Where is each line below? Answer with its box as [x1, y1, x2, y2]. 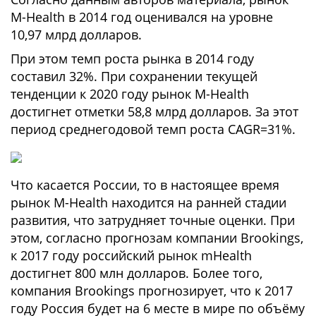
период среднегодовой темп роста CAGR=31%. [11, 121, 296, 138]
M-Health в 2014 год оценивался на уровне [11, 8, 273, 25]
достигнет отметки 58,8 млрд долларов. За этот [11, 103, 298, 120]
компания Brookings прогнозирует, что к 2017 [11, 282, 293, 299]
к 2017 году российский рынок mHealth [11, 247, 252, 264]
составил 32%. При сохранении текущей [11, 68, 257, 85]
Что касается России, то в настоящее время [11, 176, 279, 193]
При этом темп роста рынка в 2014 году [11, 50, 254, 67]
